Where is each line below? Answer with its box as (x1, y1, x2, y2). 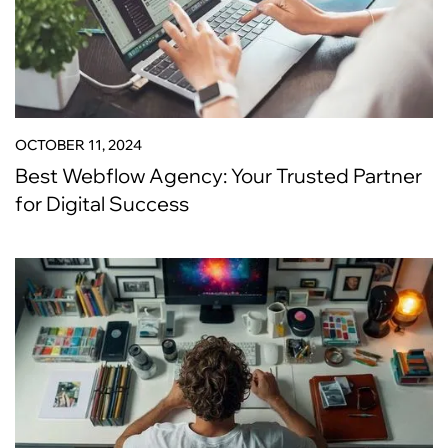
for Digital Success (15, 191, 189, 216)
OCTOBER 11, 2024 (15, 136, 142, 154)
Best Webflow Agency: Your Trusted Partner (15, 163, 422, 188)
